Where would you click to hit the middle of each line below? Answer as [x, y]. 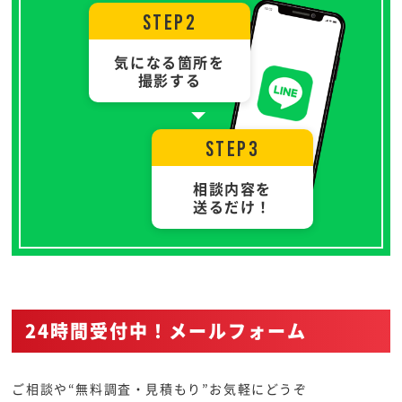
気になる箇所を [170, 62]
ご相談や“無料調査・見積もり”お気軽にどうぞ [160, 389]
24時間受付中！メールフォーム [166, 331]
